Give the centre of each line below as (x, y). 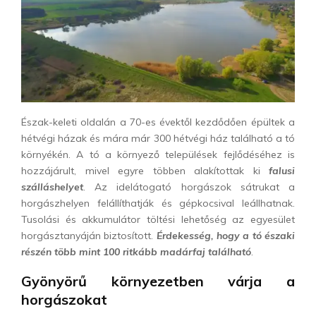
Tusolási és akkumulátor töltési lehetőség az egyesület (158, 219)
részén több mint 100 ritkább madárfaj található (136, 251)
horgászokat (64, 299)
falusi (282, 170)
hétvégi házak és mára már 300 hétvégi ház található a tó (158, 138)
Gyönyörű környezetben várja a (158, 281)
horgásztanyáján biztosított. (89, 235)
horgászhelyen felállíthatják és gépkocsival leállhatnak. (158, 203)
